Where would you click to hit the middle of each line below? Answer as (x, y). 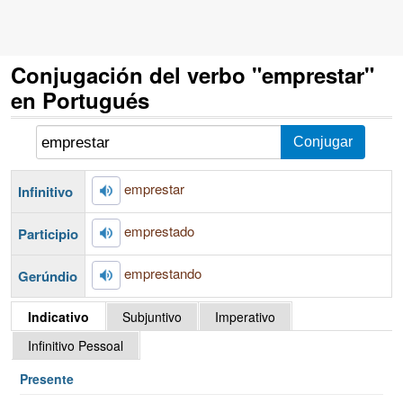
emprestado (159, 230)
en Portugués (80, 100)
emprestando (163, 273)
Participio (48, 233)
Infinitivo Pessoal (76, 345)
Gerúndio (48, 276)
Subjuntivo (152, 317)
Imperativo (245, 317)
